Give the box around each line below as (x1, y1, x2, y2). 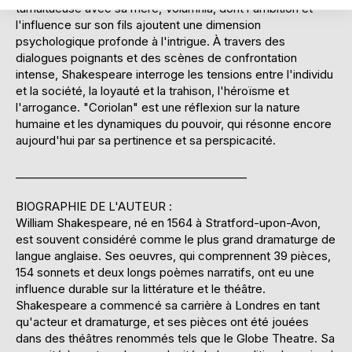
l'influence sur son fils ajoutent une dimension (16, 17, 261, 33)
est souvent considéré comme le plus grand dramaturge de (16, 232, 335, 247)
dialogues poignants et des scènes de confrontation (16, 50, 297, 66)
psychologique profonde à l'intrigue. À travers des (16, 34, 285, 49)
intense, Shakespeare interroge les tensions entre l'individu (16, 67, 333, 82)
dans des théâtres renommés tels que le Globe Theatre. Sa (16, 331, 335, 346)
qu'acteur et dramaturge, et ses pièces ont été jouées (16, 314, 309, 330)
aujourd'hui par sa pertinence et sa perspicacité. (16, 133, 276, 148)
